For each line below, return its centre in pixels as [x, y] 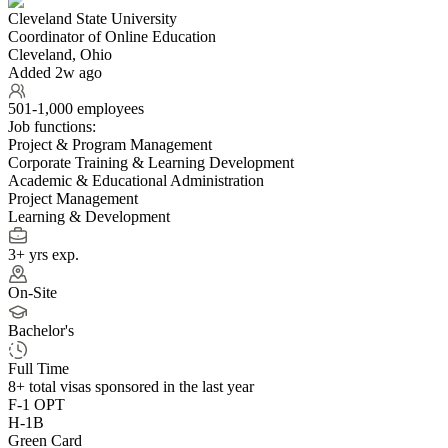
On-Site [32, 292]
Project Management [73, 198]
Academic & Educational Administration [136, 180]
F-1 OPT [36, 404]
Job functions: [52, 126]
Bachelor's [41, 330]
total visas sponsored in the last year [139, 386]
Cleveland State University [92, 18]
